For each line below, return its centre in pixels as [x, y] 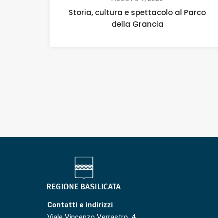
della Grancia [137, 24]
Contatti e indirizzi [80, 205]
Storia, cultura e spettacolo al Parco [137, 12]
